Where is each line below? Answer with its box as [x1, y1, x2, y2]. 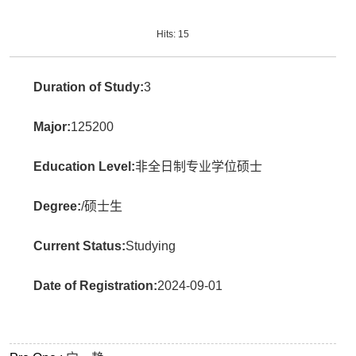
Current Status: [33, 239, 126, 253]
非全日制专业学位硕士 [135, 160, 263, 173]
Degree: [33, 199, 82, 213]
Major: [33, 120, 72, 133]
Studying [126, 239, 176, 253]
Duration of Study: [33, 80, 145, 94]
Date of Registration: [33, 279, 158, 292]
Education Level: [33, 160, 136, 173]
